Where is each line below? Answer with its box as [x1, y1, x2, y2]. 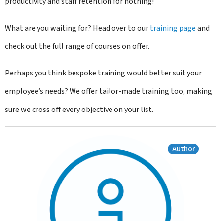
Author [172, 144, 195, 155]
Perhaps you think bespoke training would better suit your [5, 68, 202, 78]
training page [148, 23, 197, 34]
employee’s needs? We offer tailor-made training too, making [5, 86, 212, 97]
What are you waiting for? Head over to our [5, 23, 148, 34]
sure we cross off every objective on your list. [5, 104, 155, 115]
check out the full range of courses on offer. [5, 41, 149, 52]
